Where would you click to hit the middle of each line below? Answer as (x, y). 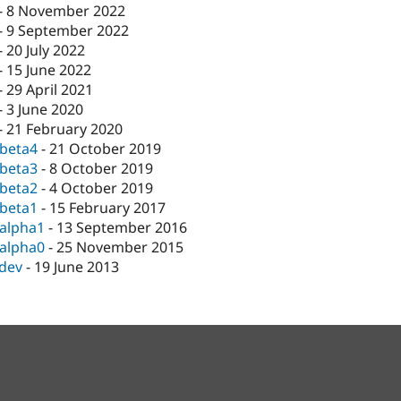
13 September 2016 (122, 228)
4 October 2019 (102, 188)
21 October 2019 (106, 149)
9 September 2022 (68, 31)
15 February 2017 (108, 208)
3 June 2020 (45, 110)
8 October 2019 (102, 169)
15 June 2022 (49, 70)
